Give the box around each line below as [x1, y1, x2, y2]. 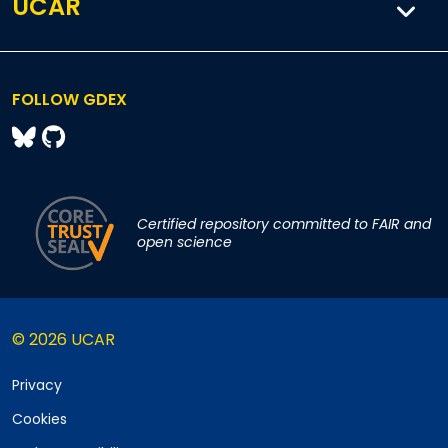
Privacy [12, 375, 62, 396]
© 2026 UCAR [12, 328, 115, 352]
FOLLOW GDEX [12, 88, 127, 112]
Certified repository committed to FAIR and [137, 214, 432, 235]
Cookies [12, 409, 67, 430]
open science [137, 232, 233, 253]
